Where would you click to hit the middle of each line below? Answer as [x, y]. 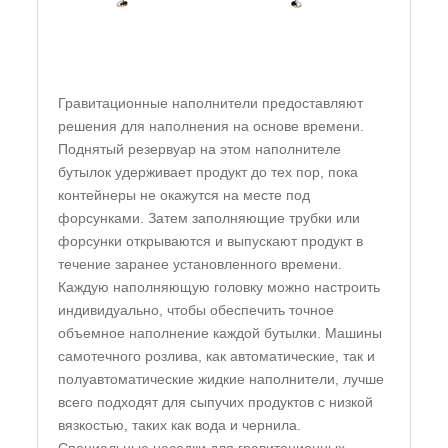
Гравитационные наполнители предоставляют [211, 103]
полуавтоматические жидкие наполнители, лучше [221, 379]
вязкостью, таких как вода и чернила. [180, 425]
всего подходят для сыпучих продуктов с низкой [216, 402]
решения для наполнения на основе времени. [211, 126]
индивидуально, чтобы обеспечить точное [196, 310]
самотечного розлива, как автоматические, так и [217, 356]
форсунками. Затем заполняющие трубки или [209, 218]
